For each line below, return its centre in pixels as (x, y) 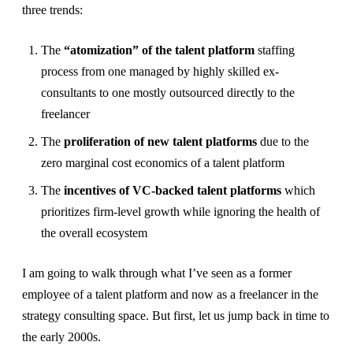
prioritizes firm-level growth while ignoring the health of (180, 212)
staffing (275, 50)
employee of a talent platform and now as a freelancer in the (170, 295)
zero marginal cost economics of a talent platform (163, 163)
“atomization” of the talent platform (159, 50)
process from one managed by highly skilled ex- (160, 72)
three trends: (52, 10)
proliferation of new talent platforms (160, 142)
